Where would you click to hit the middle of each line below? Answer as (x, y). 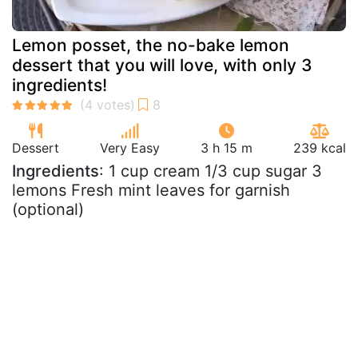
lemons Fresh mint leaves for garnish (151, 190)
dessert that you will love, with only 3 (162, 65)
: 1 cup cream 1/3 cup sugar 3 (211, 171)
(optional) (48, 209)
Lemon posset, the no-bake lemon (151, 45)
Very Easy (130, 147)
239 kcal (320, 147)
